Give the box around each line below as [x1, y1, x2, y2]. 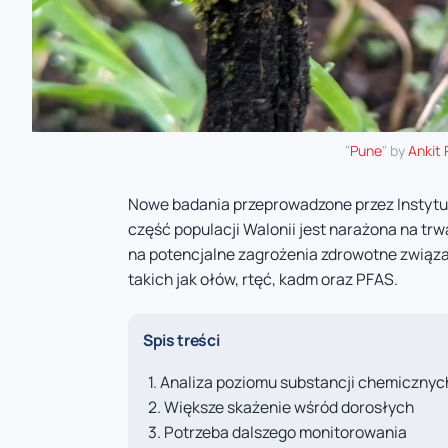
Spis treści [143, 328, 220, 351]
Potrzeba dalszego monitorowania [164, 421, 407, 444]
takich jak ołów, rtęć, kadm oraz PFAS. [128, 267, 398, 290]
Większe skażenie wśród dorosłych [164, 396, 414, 419]
